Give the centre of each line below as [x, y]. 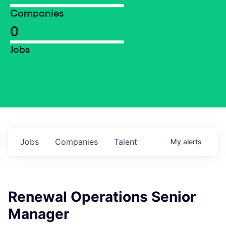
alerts [192, 142]
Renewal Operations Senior [102, 197]
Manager [39, 214]
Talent [126, 142]
